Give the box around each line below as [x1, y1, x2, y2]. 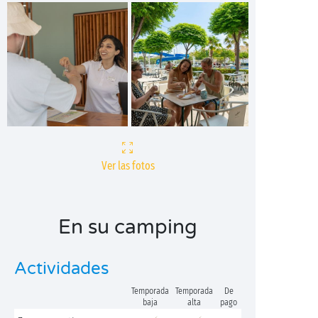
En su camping [58, 215, 197, 239]
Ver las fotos [101, 159, 155, 172]
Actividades [14, 258, 109, 279]
